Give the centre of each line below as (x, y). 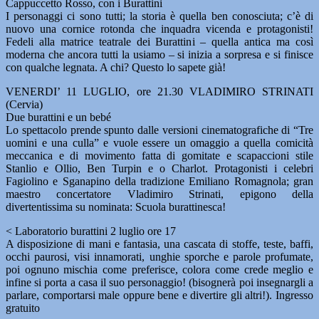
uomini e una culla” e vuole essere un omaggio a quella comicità (159, 143)
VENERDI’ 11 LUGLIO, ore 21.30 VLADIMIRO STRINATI (159, 91)
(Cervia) (24, 104)
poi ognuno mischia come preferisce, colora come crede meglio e (159, 270)
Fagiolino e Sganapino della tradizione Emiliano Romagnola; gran (159, 181)
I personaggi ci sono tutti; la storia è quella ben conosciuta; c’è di (159, 16)
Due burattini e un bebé (58, 117)
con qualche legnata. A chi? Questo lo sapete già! (116, 67)
